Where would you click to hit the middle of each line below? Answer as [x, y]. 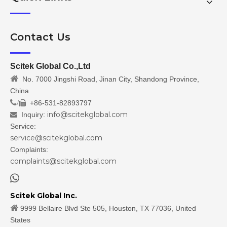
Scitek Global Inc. [44, 196]
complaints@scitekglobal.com [63, 161]
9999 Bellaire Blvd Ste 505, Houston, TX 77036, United [107, 208]
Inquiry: [32, 115]
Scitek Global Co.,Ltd [50, 66]
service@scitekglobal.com [56, 138]
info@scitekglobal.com [87, 115]
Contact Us [40, 37]
